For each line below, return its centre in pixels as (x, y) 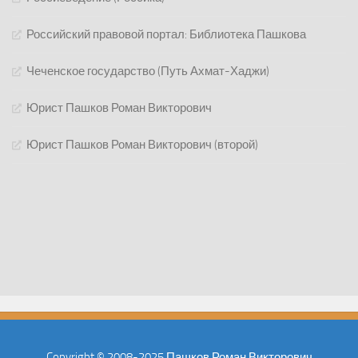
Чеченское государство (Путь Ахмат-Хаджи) (148, 71)
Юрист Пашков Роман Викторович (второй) (142, 144)
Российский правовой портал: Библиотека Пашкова (166, 34)
